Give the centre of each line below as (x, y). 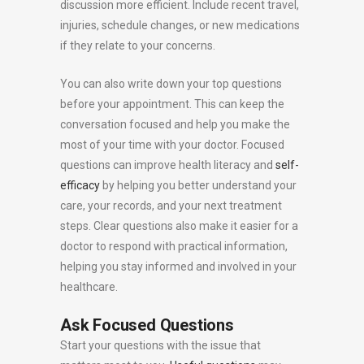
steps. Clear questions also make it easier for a (179, 226)
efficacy (80, 186)
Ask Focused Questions (147, 325)
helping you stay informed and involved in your (178, 267)
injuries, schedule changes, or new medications (180, 26)
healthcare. (89, 287)
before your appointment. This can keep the (172, 104)
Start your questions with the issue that (160, 346)
